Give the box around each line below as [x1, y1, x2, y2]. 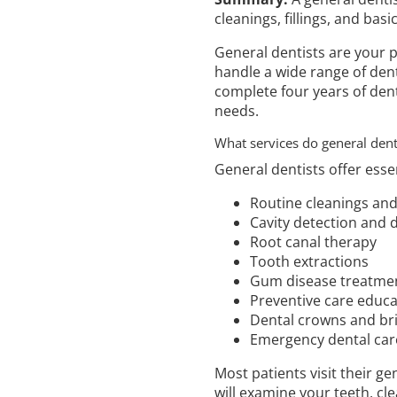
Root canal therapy [250, 231, 377, 252]
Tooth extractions [250, 251, 369, 271]
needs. [214, 100, 259, 121]
